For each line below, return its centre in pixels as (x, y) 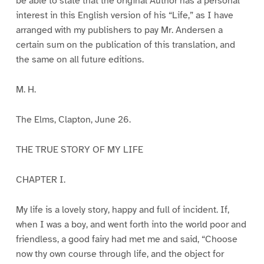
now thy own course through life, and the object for (120, 254)
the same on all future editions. (80, 60)
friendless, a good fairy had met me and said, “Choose (126, 239)
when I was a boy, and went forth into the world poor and (131, 224)
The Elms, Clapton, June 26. (73, 119)
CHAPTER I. (40, 179)
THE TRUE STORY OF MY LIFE (79, 149)
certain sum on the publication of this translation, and (125, 45)
